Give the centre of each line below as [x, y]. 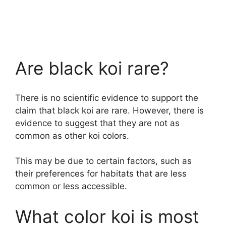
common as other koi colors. [72, 135]
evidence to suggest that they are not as [97, 123]
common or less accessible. [71, 186]
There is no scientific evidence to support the [107, 98]
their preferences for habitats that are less [101, 174]
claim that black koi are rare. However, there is [109, 110]
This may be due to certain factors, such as [103, 161]
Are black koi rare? [92, 68]
